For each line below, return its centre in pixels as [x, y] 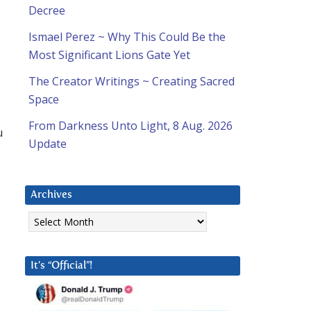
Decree [47, 11]
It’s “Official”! [61, 266]
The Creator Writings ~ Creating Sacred [132, 82]
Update [48, 144]
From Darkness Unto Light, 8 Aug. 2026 [131, 126]
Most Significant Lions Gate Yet [109, 55]
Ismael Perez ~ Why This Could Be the [127, 37]
